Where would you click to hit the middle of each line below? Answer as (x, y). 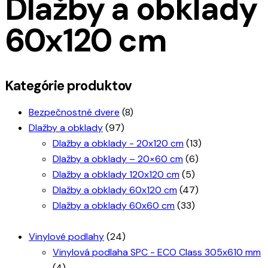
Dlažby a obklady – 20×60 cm (118, 159)
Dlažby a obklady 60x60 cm (114, 206)
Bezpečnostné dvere (74, 112)
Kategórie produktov (68, 86)
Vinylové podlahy (66, 236)
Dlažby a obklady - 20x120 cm (118, 144)
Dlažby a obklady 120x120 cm (116, 175)
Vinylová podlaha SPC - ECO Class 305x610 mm (157, 252)
